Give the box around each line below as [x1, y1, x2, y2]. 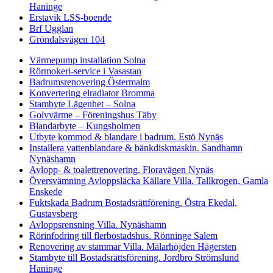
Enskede [29, 186, 62, 197]
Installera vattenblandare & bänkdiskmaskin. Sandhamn [29, 143, 243, 154]
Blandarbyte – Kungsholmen [29, 121, 140, 132]
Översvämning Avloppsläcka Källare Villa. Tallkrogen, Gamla [29, 175, 268, 186]
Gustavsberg [29, 208, 77, 219]
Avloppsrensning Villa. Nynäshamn [29, 219, 166, 230]
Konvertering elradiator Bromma [29, 88, 155, 99]
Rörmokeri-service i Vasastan [29, 66, 141, 77]
